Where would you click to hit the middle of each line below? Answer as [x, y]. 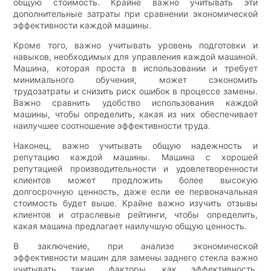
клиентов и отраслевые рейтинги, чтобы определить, [135, 214]
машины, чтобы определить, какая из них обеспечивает [135, 114]
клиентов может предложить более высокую [135, 180]
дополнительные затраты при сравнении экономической [135, 13]
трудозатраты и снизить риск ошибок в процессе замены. [135, 91]
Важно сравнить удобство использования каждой [135, 102]
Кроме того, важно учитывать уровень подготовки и [135, 45]
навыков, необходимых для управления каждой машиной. [135, 56]
